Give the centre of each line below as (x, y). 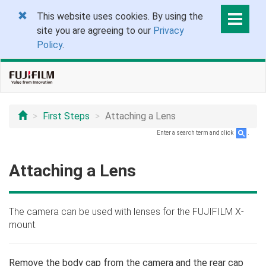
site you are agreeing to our (95, 31)
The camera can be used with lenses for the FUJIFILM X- (126, 212)
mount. (23, 225)
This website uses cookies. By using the (120, 16)
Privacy (169, 31)
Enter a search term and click (196, 133)
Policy (50, 45)
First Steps (66, 116)
